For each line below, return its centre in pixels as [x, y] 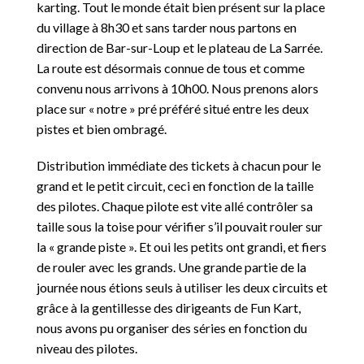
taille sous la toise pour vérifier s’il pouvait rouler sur [180, 227]
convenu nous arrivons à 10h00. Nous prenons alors [178, 88]
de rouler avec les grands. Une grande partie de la [171, 267]
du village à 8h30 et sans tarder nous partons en [167, 27]
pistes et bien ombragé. [102, 128]
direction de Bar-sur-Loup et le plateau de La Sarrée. [180, 47]
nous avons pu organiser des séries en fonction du [172, 328]
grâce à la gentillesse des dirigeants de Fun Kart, [169, 308]
